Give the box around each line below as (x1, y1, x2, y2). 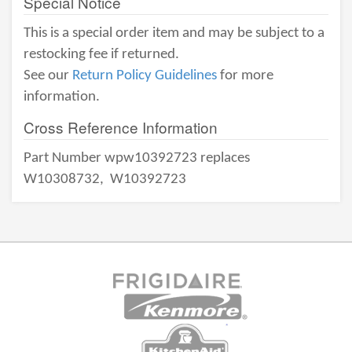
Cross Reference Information (24, 116, 218, 137)
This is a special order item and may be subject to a (24, 26, 324, 41)
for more (217, 68, 273, 83)
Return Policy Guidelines (72, 68, 217, 83)
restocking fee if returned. (24, 47, 179, 62)
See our (24, 68, 72, 83)
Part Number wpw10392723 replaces (24, 151, 253, 166)
